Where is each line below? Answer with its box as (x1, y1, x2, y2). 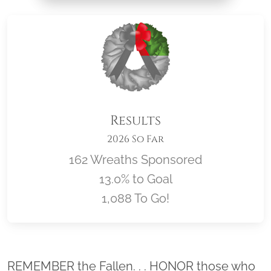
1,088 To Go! (102, 191, 169, 206)
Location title (135, 251, 226, 269)
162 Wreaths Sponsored (69, 152, 202, 167)
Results (110, 112, 161, 129)
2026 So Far (107, 132, 164, 146)
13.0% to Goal (99, 172, 172, 186)
